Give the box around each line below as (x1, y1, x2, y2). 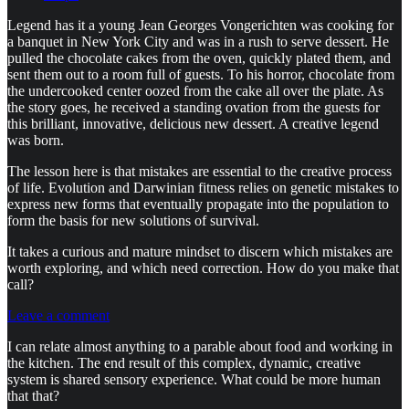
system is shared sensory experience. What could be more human (7, 371, 381, 387)
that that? (7, 387, 59, 404)
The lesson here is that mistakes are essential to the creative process (7, 163, 392, 179)
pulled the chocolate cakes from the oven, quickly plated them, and (7, 49, 391, 66)
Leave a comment (7, 307, 110, 323)
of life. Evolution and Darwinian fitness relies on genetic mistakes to (7, 179, 399, 195)
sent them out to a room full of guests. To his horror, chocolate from (7, 66, 394, 82)
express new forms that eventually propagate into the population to (7, 195, 389, 212)
